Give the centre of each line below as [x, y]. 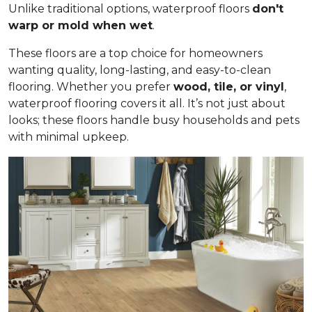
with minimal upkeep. [69, 137]
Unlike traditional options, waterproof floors [130, 9]
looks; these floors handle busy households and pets [154, 120]
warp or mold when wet [80, 25]
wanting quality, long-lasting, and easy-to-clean [140, 70]
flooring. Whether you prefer [91, 87]
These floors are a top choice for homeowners [135, 53]
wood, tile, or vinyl [229, 87]
